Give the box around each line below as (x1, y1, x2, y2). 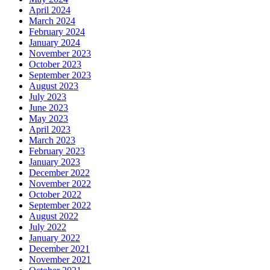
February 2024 (29, 27, 85, 37)
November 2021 (29, 254, 91, 265)
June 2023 (29, 102, 68, 113)
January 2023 (29, 157, 80, 168)
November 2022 (29, 178, 91, 189)
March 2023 (29, 135, 75, 146)
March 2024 (29, 16, 75, 27)
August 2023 (29, 81, 78, 92)
